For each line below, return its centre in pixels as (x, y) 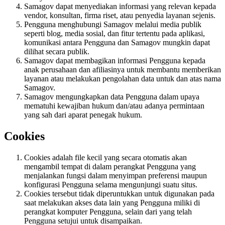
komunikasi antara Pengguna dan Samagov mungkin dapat (117, 43)
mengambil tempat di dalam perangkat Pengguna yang (110, 166)
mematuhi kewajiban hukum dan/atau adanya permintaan (114, 106)
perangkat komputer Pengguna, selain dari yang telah (108, 212)
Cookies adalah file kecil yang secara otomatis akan (105, 157)
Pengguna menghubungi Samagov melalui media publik (113, 25)
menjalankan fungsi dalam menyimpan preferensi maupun (116, 176)
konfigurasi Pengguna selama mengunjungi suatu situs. (111, 185)
